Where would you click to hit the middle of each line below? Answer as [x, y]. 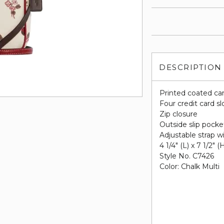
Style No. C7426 [187, 156]
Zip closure [179, 114]
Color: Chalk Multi [190, 166]
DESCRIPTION [190, 67]
